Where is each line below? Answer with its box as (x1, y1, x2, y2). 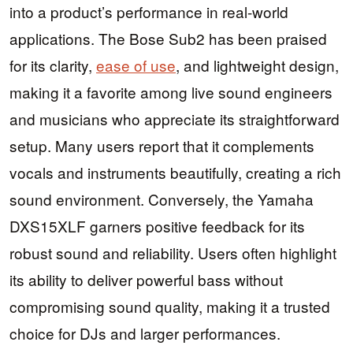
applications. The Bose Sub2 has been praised (9, 28, 327, 50)
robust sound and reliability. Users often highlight (9, 242, 336, 264)
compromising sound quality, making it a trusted (9, 295, 330, 318)
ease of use (96, 54, 176, 76)
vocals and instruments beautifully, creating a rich (9, 162, 341, 184)
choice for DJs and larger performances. (9, 322, 281, 344)
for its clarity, (9, 54, 96, 76)
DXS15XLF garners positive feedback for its (9, 215, 305, 237)
